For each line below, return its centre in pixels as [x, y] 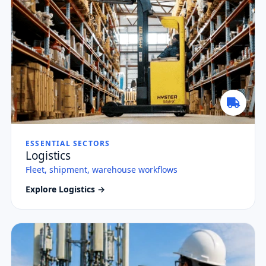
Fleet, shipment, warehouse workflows [102, 170]
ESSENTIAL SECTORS [68, 144]
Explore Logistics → [65, 189]
